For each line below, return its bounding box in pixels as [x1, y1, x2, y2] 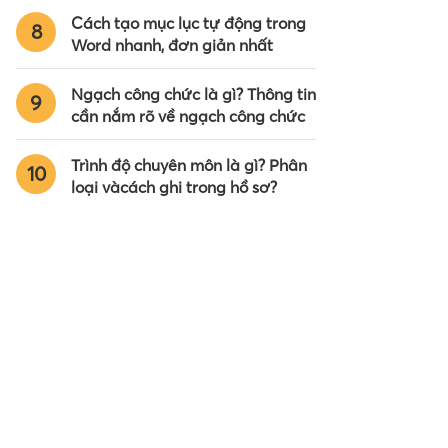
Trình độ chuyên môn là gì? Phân [71, 155, 307, 176]
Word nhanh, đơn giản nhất [71, 35, 273, 56]
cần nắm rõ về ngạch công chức [71, 106, 305, 127]
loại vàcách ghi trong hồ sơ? [71, 177, 277, 198]
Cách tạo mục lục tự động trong [71, 13, 306, 34]
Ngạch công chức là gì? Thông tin [71, 84, 316, 105]
